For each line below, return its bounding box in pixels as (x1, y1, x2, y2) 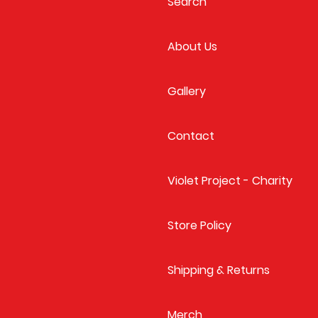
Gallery (168, 83, 206, 100)
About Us (168, 38, 217, 55)
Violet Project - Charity (168, 172, 292, 190)
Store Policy (168, 217, 231, 234)
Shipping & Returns (168, 262, 270, 279)
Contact (168, 128, 214, 145)
